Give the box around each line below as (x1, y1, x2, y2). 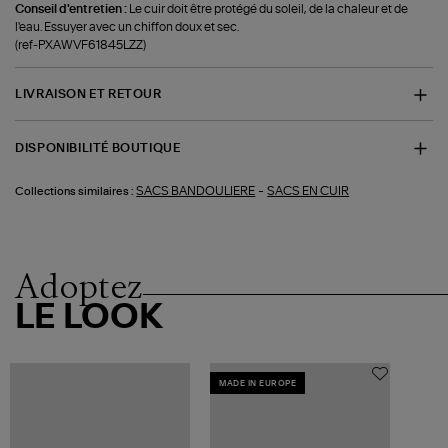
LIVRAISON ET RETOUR (15, 88, 162, 101)
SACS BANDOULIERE (136, 185, 256, 198)
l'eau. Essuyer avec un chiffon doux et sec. (15, 20, 240, 33)
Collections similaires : (15, 186, 135, 198)
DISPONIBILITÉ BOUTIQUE (15, 141, 181, 154)
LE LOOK (15, 300, 164, 335)
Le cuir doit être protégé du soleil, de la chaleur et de (129, 2, 409, 15)
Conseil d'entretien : (15, 2, 130, 15)
